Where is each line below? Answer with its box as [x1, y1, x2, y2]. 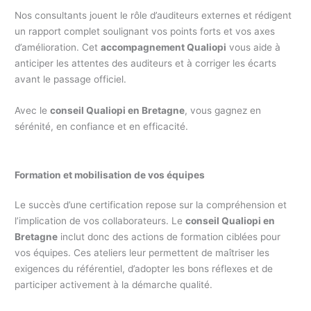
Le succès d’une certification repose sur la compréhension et [15, 199, 287, 210]
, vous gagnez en [185, 104, 262, 116]
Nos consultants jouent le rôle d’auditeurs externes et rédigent [15, 9, 292, 21]
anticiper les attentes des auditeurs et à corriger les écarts [15, 57, 277, 69]
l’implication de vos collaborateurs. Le [15, 215, 186, 226]
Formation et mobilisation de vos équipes [15, 169, 205, 180]
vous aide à [226, 41, 281, 53]
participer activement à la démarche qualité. [15, 278, 213, 290]
